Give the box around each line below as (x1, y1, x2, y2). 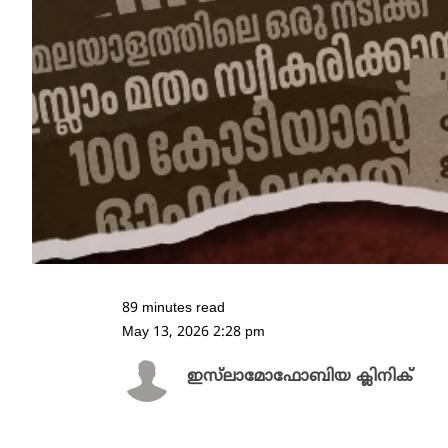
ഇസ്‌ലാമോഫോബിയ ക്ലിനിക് (187, 367, 413, 388)
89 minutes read (122, 300, 225, 318)
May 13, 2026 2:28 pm (122, 324, 265, 342)
